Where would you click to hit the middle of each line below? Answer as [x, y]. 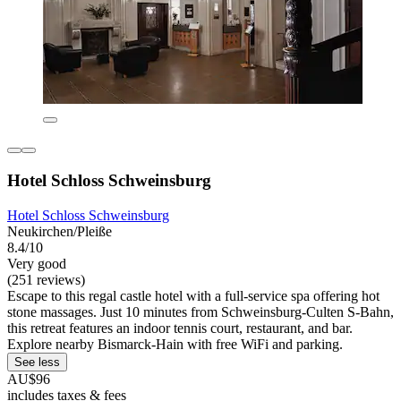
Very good [37, 263]
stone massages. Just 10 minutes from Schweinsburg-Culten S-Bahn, [200, 311]
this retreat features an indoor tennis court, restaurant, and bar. [180, 328]
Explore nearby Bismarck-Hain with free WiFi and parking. [175, 344]
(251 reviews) [46, 279]
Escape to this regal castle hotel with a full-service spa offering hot [193, 295]
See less [37, 362]
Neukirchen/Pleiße [60, 231]
